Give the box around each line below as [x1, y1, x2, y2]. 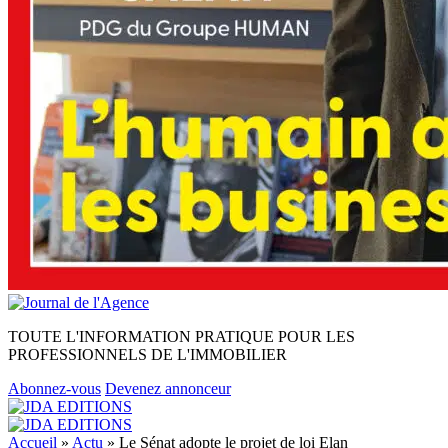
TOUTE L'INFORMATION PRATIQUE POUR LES [8, 328, 355, 345]
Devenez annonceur [105, 380, 231, 397]
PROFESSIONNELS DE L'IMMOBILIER [8, 346, 287, 363]
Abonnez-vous [8, 380, 101, 397]
